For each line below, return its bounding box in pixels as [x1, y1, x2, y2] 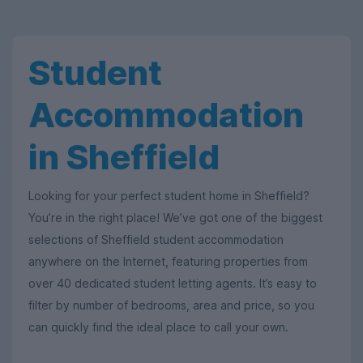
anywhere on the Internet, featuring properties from [28, 254, 308, 268]
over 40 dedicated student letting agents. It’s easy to [28, 275, 317, 290]
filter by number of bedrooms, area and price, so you [28, 297, 314, 312]
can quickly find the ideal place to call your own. [28, 319, 288, 334]
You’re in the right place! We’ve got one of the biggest [28, 210, 322, 224]
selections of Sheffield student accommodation [28, 232, 284, 246]
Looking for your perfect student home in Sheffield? [28, 188, 310, 203]
